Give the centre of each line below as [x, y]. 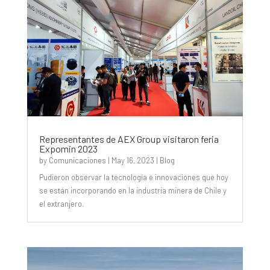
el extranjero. [61, 204]
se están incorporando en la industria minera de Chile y [133, 191]
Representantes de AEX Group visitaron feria [129, 139]
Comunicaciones [77, 161]
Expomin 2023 [68, 149]
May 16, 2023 [133, 161]
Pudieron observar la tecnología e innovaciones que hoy [133, 177]
